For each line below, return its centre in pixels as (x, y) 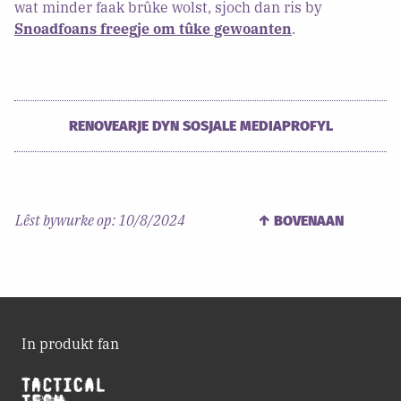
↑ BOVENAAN (301, 220)
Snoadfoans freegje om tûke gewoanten (153, 28)
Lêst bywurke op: (65, 220)
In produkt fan (70, 343)
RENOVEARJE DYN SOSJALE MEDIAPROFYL (200, 125)
